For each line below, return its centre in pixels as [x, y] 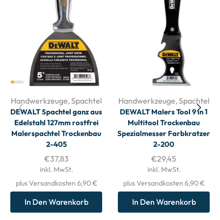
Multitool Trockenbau [164, 123]
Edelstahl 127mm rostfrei [56, 123]
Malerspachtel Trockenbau [56, 134]
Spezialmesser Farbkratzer [164, 134]
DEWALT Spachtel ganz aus [56, 112]
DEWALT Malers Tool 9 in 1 [164, 112]
